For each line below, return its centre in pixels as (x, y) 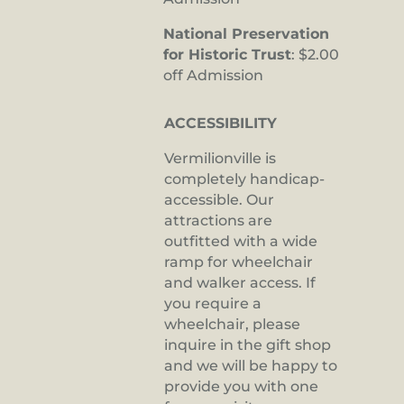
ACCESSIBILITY (220, 124)
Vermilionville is (220, 159)
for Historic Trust (227, 55)
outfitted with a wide (241, 242)
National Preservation (246, 34)
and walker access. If (240, 283)
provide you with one (241, 387)
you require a (213, 304)
